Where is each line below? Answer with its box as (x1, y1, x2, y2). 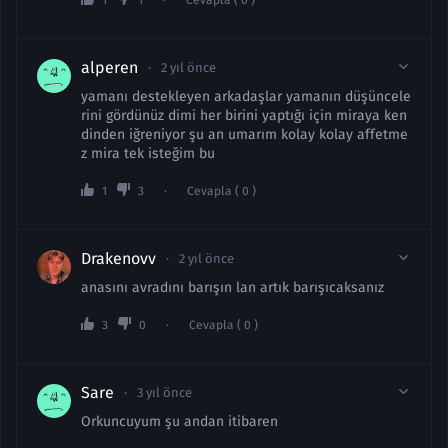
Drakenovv (81, 249, 156, 268)
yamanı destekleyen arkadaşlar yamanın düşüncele (81, 88, 411, 105)
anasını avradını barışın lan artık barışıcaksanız (81, 279, 384, 296)
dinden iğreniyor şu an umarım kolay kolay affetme (81, 126, 408, 143)
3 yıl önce (137, 385, 192, 400)
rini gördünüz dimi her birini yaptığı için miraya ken (81, 107, 407, 124)
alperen (81, 58, 138, 77)
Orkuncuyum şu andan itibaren (81, 413, 278, 430)
